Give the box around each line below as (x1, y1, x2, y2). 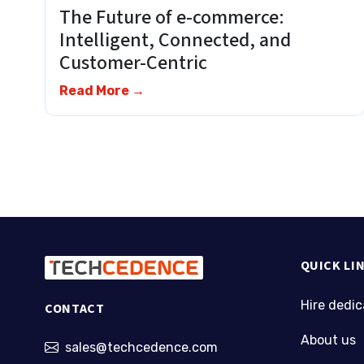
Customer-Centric (58, 48, 219, 77)
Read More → (58, 82, 145, 98)
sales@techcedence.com (65, 340, 218, 356)
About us (300, 331, 356, 348)
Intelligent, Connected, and (58, 25, 291, 54)
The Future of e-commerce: (58, 2, 284, 32)
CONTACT (45, 300, 105, 318)
